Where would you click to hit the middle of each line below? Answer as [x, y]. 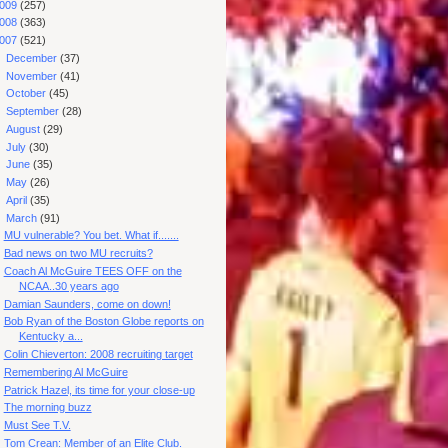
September [34, 111]
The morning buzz [47, 407]
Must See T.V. [37, 425]
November [33, 75]
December [33, 57]
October [28, 93]
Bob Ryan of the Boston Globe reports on [103, 321]
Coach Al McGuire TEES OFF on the [92, 270]
